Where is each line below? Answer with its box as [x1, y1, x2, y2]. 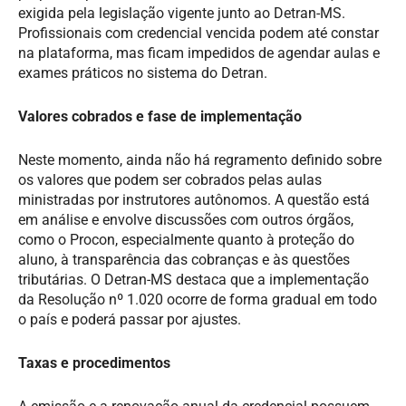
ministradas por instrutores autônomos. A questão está [18, 190, 370, 208]
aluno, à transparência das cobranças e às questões [18, 250, 350, 268]
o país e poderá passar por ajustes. [18, 310, 241, 328]
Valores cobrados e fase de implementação [18, 107, 302, 125]
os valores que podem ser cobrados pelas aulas [18, 170, 322, 188]
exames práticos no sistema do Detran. [18, 63, 267, 82]
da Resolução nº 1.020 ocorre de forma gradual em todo [18, 290, 377, 308]
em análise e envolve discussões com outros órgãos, [18, 210, 353, 228]
